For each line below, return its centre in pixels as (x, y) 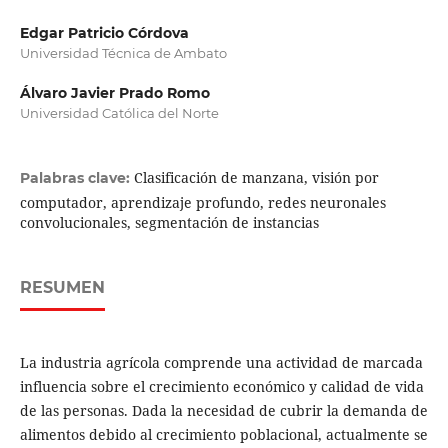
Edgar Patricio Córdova (104, 33)
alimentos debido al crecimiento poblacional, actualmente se (223, 435)
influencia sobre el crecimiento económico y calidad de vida (221, 387)
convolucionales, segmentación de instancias (169, 223)
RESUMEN (62, 288)
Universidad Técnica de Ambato (123, 53)
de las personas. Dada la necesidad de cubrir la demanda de (223, 411)
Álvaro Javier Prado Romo (114, 93)
